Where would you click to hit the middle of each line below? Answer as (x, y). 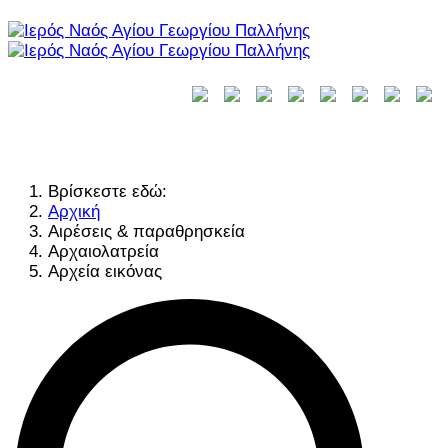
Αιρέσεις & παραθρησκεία (146, 231)
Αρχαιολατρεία (103, 251)
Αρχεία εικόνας (105, 271)
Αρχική (74, 211)
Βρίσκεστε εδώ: (112, 191)
